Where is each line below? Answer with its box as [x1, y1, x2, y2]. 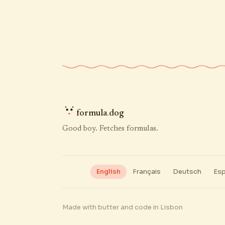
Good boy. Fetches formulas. [62, 125, 158, 133]
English [96, 167, 121, 176]
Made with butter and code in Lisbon [62, 203, 183, 212]
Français [132, 167, 161, 176]
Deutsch [172, 167, 201, 176]
